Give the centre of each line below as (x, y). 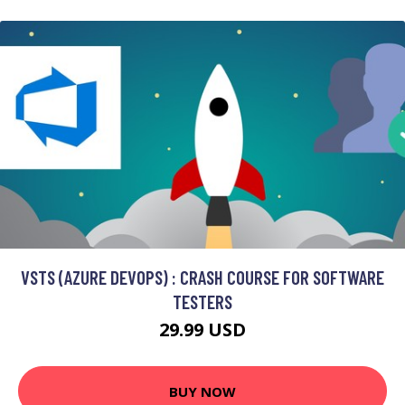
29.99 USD (202, 330)
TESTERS (202, 301)
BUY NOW (202, 391)
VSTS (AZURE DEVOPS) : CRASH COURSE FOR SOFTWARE (202, 277)
